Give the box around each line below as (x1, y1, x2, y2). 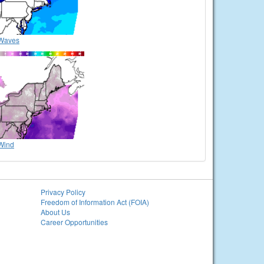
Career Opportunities (40, 216, 108, 227)
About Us (40, 206, 70, 217)
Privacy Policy (40, 186, 85, 197)
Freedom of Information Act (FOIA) (40, 196, 149, 207)
